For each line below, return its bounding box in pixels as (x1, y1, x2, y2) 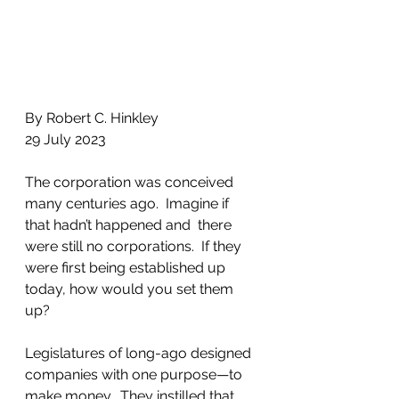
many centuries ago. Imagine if (25, 194, 232, 212)
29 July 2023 (25, 130, 106, 148)
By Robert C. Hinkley (25, 109, 159, 126)
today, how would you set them (25, 280, 237, 297)
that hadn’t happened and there (25, 216, 235, 233)
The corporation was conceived (25, 173, 237, 191)
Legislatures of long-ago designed (25, 344, 255, 362)
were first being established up (25, 258, 229, 276)
